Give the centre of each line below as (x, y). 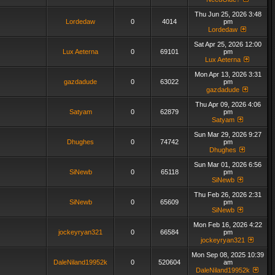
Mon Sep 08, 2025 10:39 (228, 255)
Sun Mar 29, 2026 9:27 (228, 134)
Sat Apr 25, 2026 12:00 (228, 44)
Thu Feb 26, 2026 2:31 (228, 195)
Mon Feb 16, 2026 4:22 (228, 225)
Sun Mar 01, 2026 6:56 (228, 165)
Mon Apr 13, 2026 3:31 (228, 74)
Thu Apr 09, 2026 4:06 (228, 104)
